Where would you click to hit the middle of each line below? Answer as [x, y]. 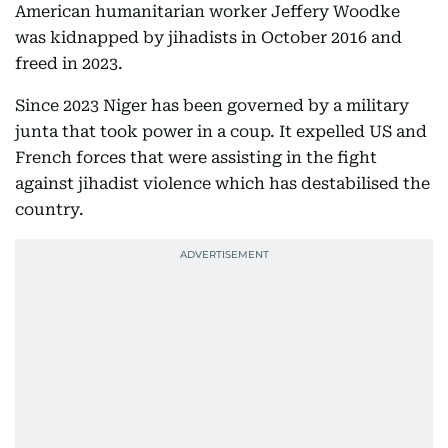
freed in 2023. [69, 63]
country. [51, 209]
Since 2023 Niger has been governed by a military [212, 105]
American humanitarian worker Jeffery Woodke [207, 11]
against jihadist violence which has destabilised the [222, 183]
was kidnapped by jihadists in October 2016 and [208, 37]
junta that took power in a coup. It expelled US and [221, 131]
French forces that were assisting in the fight [196, 157]
